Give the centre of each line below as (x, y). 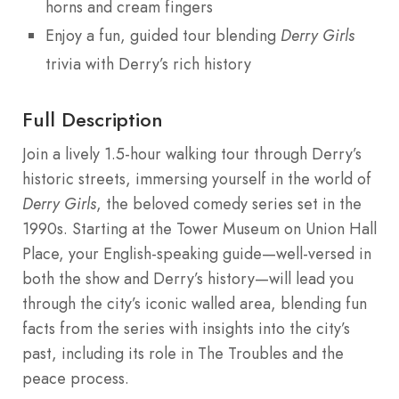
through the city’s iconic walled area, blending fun (195, 303)
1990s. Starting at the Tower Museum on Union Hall (199, 228)
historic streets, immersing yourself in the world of (197, 179)
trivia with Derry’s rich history (148, 64)
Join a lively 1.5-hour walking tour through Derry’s (192, 154)
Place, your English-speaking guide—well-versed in (197, 253)
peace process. (76, 378)
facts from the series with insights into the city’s (186, 328)
